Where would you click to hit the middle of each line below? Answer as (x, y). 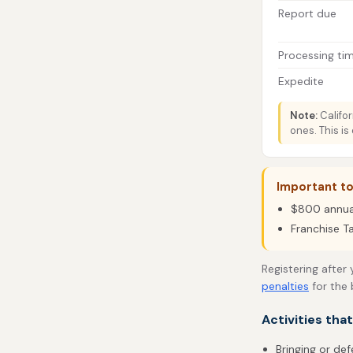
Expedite (301, 81)
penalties (285, 286)
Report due (307, 13)
